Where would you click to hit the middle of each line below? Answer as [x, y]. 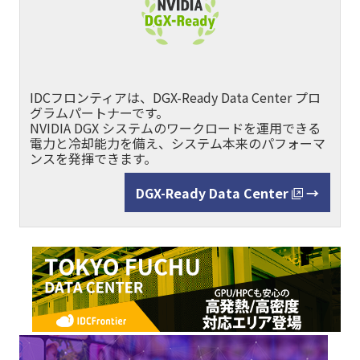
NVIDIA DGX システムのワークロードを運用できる [175, 128]
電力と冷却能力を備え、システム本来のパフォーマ [178, 143]
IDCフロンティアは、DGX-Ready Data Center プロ [175, 98]
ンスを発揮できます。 [93, 159]
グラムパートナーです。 [99, 113]
